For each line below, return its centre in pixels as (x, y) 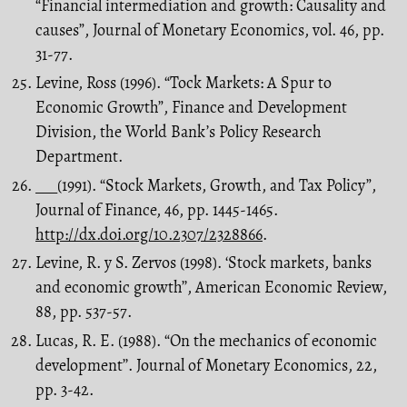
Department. (79, 157)
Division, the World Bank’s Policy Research (179, 132)
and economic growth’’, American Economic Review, (211, 288)
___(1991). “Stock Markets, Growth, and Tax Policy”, (206, 185)
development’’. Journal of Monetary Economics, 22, (206, 365)
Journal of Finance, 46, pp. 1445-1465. (157, 209)
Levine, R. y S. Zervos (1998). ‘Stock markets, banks (203, 263)
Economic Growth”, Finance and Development (191, 108)
